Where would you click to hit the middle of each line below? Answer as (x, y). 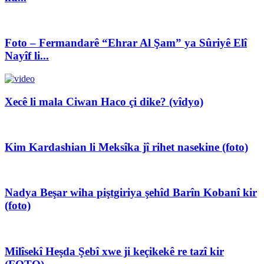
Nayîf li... (27, 56)
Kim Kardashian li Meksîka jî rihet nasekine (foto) (126, 147)
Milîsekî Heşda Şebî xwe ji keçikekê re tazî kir (114, 251)
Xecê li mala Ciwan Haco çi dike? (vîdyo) (104, 101)
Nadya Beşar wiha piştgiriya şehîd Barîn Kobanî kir (131, 193)
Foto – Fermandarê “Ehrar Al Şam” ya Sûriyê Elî (126, 43)
